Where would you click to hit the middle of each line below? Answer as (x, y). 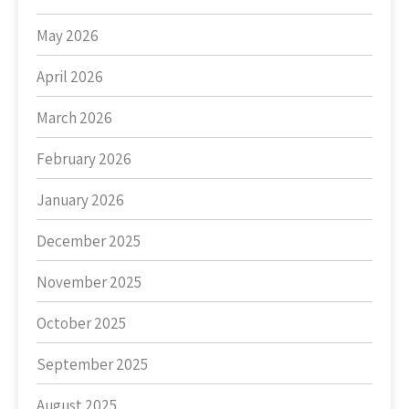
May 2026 (68, 36)
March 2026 (74, 118)
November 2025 (89, 282)
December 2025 (89, 241)
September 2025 (92, 364)
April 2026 (70, 77)
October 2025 (81, 323)
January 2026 (80, 200)
